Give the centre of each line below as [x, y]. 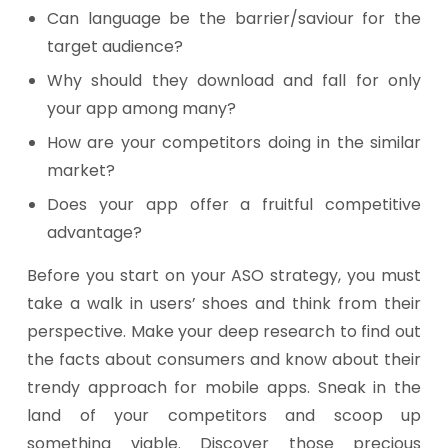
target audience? [115, 46]
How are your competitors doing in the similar [234, 142]
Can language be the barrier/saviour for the [234, 18]
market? [81, 170]
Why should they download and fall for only [234, 80]
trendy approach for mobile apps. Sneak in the [224, 387]
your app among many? [141, 108]
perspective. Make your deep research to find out [224, 331]
